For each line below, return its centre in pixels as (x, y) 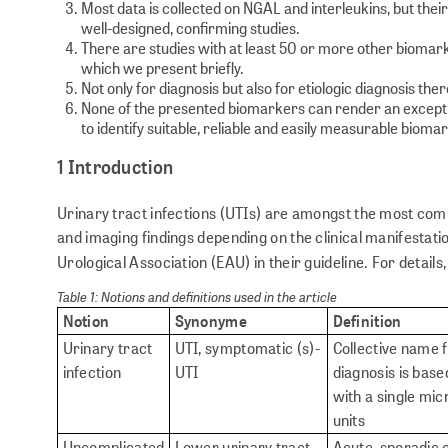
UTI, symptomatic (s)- (247, 347)
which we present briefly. (162, 67)
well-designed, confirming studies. (190, 27)
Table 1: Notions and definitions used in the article (197, 295)
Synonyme (210, 320)
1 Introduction (115, 166)
